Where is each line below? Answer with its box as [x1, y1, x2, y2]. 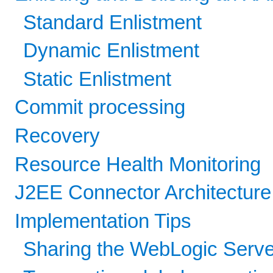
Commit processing [15, 96, 185, 119]
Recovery [15, 124, 100, 147]
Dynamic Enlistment [23, 40, 200, 62]
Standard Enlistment [23, 11, 202, 34]
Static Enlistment [23, 68, 172, 90]
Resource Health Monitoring [15, 153, 261, 175]
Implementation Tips [15, 210, 191, 232]
